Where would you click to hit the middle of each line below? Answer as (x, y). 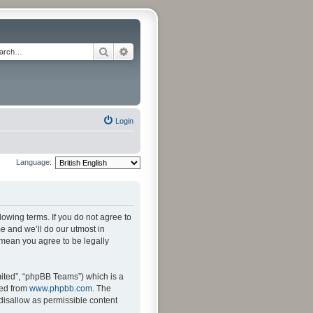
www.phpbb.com (61, 288)
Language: (34, 162)
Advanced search (166, 51)
